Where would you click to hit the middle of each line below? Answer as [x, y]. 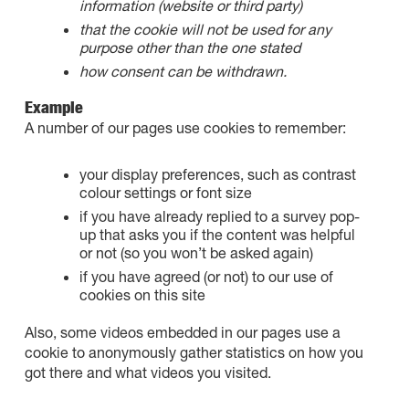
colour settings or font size [165, 192]
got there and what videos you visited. [147, 372]
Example [53, 107]
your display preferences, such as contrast [217, 174]
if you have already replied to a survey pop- [219, 216]
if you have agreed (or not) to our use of [206, 276]
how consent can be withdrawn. [183, 71]
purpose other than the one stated [189, 47]
